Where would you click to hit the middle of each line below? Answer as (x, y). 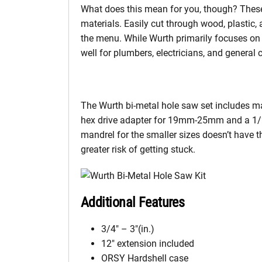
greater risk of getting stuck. (138, 149)
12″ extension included (148, 243)
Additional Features (133, 202)
